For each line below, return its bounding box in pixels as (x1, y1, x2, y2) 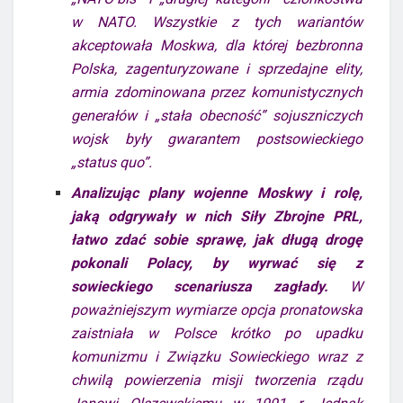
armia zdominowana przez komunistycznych (71, 83, 363, 101)
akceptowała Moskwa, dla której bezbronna (71, 36, 363, 54)
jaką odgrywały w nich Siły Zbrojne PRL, (71, 207, 363, 225)
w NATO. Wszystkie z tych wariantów (71, 13, 363, 31)
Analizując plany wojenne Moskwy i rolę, (71, 184, 363, 201)
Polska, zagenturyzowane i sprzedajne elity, (71, 59, 363, 77)
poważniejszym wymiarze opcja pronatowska (71, 300, 363, 318)
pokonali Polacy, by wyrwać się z (71, 254, 363, 272)
